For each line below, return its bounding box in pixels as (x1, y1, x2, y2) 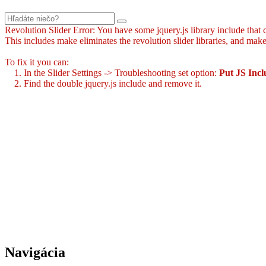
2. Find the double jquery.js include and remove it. (5, 78, 202, 89)
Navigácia (5, 245, 65, 261)
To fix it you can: (5, 57, 69, 68)
